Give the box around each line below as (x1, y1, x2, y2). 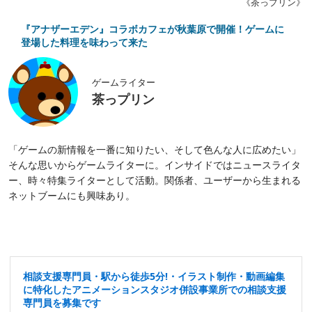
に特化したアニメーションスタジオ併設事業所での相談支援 (23, 282, 286, 296)
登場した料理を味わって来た (21, 36, 148, 49)
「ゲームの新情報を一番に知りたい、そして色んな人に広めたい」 (8, 142, 301, 156)
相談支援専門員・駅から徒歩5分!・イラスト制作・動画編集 (23, 269, 285, 283)
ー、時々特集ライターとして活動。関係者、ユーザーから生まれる (8, 173, 301, 187)
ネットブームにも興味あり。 (8, 188, 135, 202)
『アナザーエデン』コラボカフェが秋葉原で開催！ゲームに (21, 22, 284, 36)
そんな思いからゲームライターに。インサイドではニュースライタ (8, 157, 301, 171)
